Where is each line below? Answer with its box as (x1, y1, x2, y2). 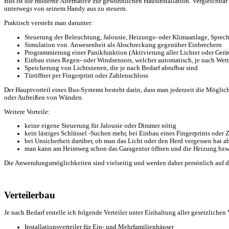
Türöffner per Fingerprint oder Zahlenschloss (25, 72, 148, 80)
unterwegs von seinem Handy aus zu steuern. (4, 5, 127, 13)
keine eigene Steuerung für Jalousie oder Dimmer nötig (25, 122, 176, 130)
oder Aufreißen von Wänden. (4, 94, 83, 101)
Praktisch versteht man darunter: (4, 19, 93, 27)
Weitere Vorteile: (4, 108, 50, 116)
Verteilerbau (4, 189, 55, 200)
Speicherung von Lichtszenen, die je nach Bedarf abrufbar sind (25, 64, 198, 72)
